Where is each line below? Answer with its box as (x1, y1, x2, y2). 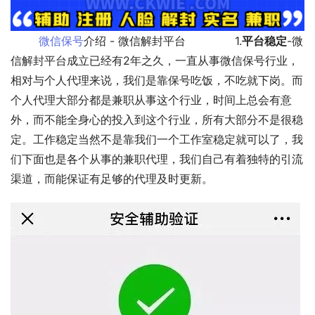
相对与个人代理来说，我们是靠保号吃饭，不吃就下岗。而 (11, 73, 303, 88)
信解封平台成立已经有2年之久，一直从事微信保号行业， (11, 53, 299, 68)
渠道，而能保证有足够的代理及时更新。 (11, 172, 213, 186)
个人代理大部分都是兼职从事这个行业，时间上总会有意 (11, 93, 292, 108)
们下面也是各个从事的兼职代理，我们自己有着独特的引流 (11, 152, 303, 167)
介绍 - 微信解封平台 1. (84, 34, 242, 49)
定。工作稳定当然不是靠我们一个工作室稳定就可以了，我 (11, 132, 303, 147)
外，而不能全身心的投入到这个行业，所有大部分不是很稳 (11, 112, 303, 127)
